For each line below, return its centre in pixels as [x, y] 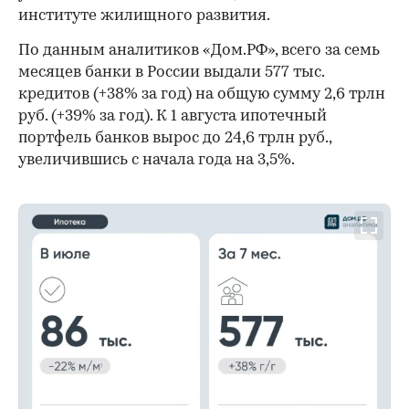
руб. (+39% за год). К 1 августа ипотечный [173, 116]
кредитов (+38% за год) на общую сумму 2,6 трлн [202, 94]
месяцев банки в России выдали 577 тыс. [171, 72]
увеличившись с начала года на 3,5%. [157, 160]
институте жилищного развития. [144, 16]
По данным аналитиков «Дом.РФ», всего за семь [199, 50]
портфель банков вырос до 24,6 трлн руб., [175, 138]
